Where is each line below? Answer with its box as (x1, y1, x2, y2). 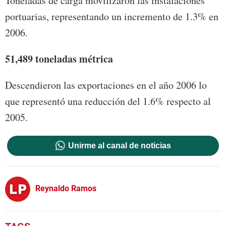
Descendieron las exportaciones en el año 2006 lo (5, 78, 207, 92)
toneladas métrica (35, 51, 113, 67)
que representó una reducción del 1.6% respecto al (5, 94, 211, 108)
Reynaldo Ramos (35, 183, 96, 193)
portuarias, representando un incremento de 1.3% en (5, 10, 218, 24)
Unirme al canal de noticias (68, 141, 171, 150)
